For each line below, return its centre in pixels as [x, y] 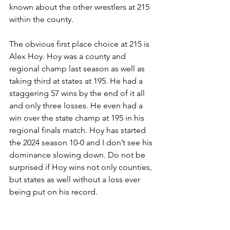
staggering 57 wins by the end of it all [78, 93]
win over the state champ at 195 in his [78, 118]
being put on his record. [53, 192]
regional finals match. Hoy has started [79, 130]
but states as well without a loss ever [76, 180]
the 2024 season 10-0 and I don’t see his [82, 143]
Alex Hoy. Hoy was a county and [69, 56]
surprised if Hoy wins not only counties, [82, 167]
